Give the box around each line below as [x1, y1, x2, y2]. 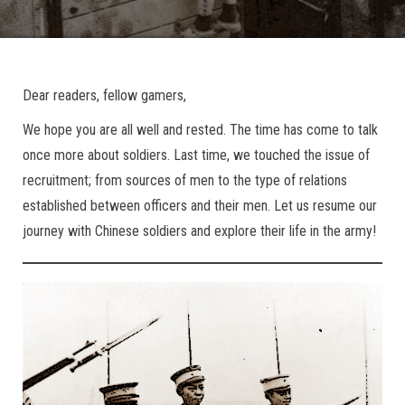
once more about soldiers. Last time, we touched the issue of [23, 146, 370, 164]
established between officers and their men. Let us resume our [23, 197, 377, 214]
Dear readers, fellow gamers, [23, 87, 186, 104]
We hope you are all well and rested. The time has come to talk [23, 121, 378, 138]
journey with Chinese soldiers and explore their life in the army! [23, 222, 376, 240]
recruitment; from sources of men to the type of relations [23, 172, 347, 189]
